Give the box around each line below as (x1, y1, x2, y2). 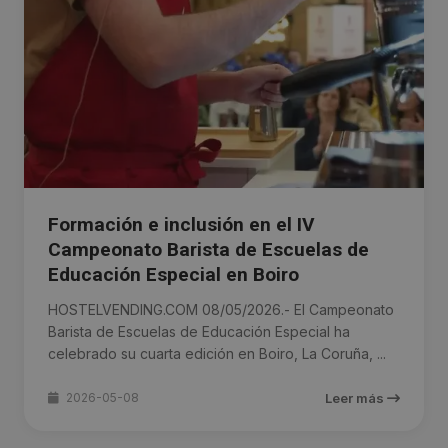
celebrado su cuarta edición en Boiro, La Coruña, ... (48, 345, 386, 363)
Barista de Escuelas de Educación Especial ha (48, 323, 350, 341)
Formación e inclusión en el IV (48, 213, 315, 237)
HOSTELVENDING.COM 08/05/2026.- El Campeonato (48, 301, 394, 319)
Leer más (325, 390, 387, 407)
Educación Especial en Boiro (48, 263, 299, 287)
